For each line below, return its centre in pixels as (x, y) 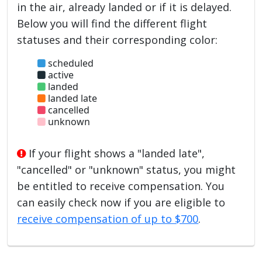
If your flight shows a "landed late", (116, 153)
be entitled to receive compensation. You (121, 186)
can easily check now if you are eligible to (121, 202)
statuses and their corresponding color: (118, 39)
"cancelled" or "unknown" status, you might (127, 169)
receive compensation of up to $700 (108, 218)
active (60, 75)
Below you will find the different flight (112, 23)
